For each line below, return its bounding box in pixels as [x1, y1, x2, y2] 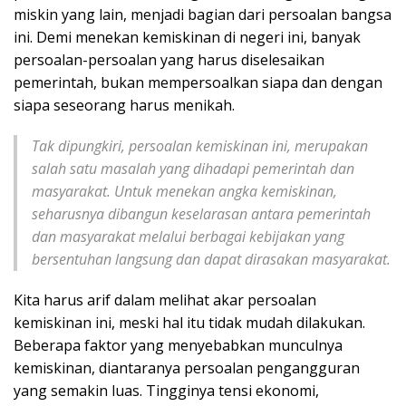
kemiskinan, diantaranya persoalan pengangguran [14, 357, 360, 378]
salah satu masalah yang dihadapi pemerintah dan [32, 158, 354, 179]
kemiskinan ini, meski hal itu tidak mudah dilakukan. [14, 312, 365, 333]
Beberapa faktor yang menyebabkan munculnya [14, 334, 343, 355]
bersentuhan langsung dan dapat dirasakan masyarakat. [32, 248, 391, 269]
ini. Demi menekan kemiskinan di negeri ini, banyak [14, 26, 361, 47]
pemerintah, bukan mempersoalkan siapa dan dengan [14, 72, 382, 92]
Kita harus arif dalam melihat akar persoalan [14, 289, 316, 310]
